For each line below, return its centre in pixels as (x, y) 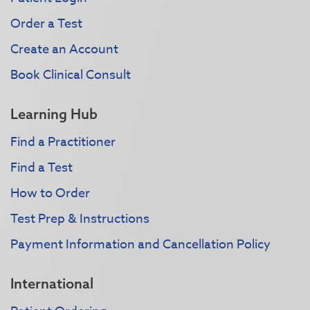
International (52, 284)
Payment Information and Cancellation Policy (140, 245)
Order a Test (46, 24)
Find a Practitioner (63, 143)
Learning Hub (54, 114)
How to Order (50, 194)
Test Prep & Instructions (80, 219)
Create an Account (64, 50)
